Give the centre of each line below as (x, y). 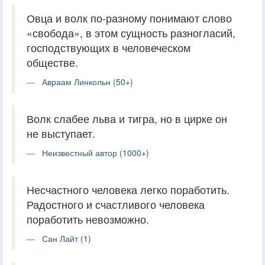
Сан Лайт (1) (67, 238)
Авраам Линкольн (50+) (88, 81)
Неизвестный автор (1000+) (96, 152)
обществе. (52, 62)
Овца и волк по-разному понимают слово (129, 18)
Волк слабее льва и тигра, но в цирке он (127, 118)
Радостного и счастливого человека (116, 204)
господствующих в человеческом (109, 47)
